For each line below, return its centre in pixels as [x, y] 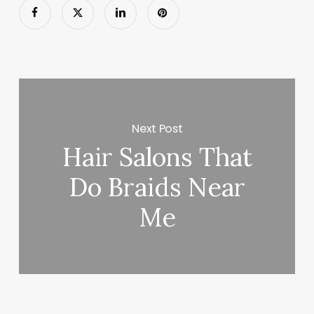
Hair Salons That [157, 157]
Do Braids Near [157, 187]
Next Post [157, 128]
